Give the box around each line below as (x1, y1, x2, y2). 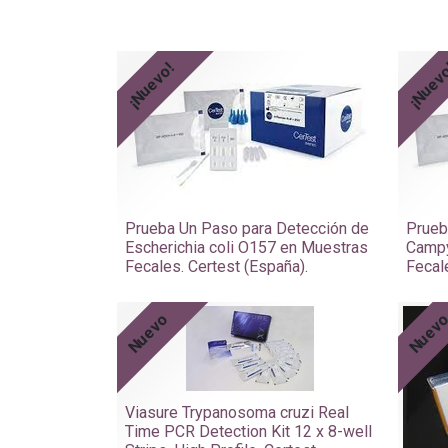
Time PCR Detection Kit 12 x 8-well (125, 421, 372, 441)
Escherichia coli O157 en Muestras (125, 237, 368, 257)
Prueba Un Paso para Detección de (125, 218, 369, 238)
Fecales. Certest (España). (125, 256, 308, 276)
